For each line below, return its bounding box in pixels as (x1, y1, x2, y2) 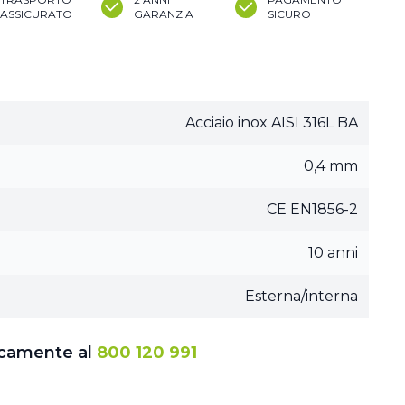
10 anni (308, 244, 358, 261)
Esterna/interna (245, 287, 358, 305)
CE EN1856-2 (267, 201, 358, 218)
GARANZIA (134, 7, 193, 21)
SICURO (268, 7, 311, 21)
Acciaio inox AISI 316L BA (185, 114, 358, 131)
